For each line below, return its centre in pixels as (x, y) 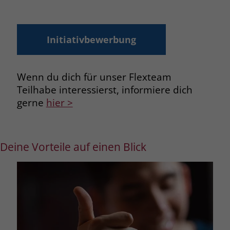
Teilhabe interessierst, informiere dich (104, 89)
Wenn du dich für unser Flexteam (94, 76)
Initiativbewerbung (91, 39)
